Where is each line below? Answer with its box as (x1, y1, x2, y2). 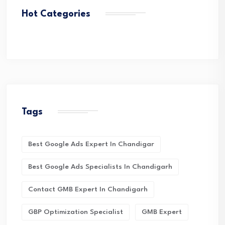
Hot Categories (22, 10, 90, 19)
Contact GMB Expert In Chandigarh (28, 186, 148, 193)
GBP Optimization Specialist (28, 208, 123, 215)
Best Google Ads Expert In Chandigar (28, 141, 154, 148)
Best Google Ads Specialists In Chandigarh (28, 163, 172, 170)
